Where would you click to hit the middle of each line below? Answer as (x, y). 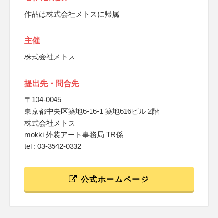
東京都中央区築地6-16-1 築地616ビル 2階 (92, 111)
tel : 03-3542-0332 (53, 146)
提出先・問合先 (52, 83)
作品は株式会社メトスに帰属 (72, 14)
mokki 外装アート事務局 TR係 (74, 135)
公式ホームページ (114, 179)
